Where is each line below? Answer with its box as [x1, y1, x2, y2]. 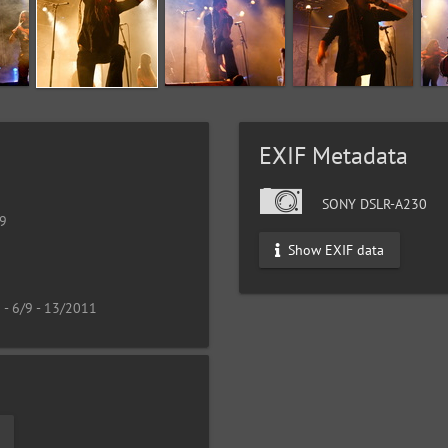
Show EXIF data [284, 240, 384, 259]
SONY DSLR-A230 [318, 194, 427, 213]
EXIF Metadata [259, 140, 408, 171]
